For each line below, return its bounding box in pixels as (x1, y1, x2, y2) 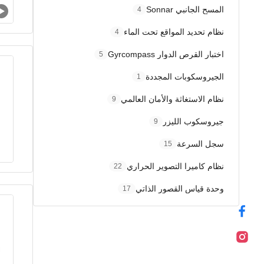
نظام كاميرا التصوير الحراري (127, 161, 224, 171)
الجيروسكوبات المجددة (146, 72, 224, 81)
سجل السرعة (177, 139, 224, 148)
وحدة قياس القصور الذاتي (136, 184, 224, 193)
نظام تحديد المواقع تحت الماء (124, 27, 224, 37)
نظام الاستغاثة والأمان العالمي (121, 94, 224, 104)
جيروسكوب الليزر (163, 117, 224, 126)
